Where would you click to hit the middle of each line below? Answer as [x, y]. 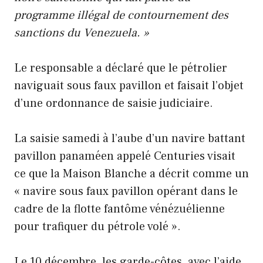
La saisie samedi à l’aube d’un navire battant [130, 139]
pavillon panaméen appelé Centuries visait [125, 156]
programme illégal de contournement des [121, 16]
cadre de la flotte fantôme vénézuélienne [119, 209]
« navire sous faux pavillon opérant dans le [126, 192]
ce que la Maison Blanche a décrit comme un [131, 174]
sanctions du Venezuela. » [82, 33]
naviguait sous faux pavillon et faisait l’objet [129, 86]
